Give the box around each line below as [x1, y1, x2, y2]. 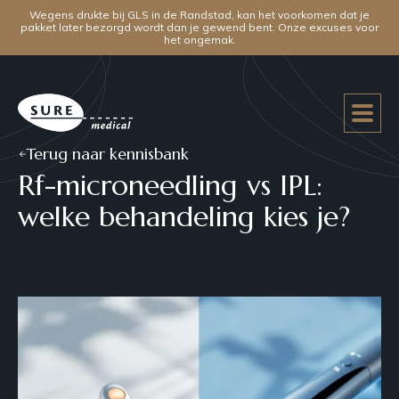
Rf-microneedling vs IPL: [18, 167, 322, 203]
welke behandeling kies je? [18, 198, 350, 234]
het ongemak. [163, 33, 236, 46]
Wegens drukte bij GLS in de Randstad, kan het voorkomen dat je [29, 8, 370, 21]
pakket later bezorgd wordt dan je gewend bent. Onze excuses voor [20, 20, 379, 34]
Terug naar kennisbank [26, 142, 189, 164]
